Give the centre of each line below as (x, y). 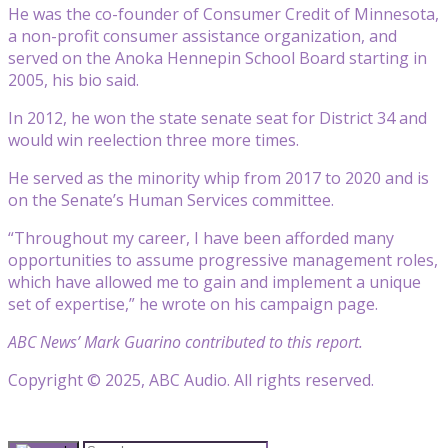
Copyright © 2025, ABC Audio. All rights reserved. (191, 379)
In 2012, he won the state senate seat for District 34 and (217, 117)
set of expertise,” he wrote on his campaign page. (193, 303)
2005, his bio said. (73, 79)
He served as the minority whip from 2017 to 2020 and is (218, 177)
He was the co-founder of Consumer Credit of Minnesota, (223, 13)
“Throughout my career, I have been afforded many (201, 237)
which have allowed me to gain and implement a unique (214, 281)
